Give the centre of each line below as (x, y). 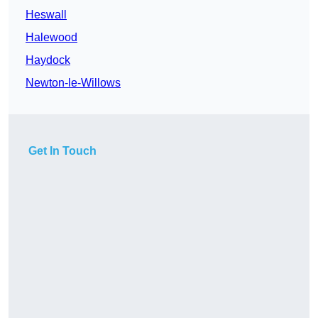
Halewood (51, 38)
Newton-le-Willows (73, 83)
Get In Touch (62, 151)
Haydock (48, 60)
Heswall (46, 15)
